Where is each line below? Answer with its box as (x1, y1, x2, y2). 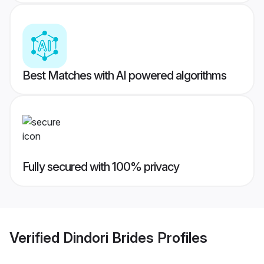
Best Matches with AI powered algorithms (22, 68, 226, 83)
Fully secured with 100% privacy (22, 160, 179, 174)
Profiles (154, 229, 207, 246)
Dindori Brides (63, 229, 154, 246)
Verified (9, 229, 63, 246)
